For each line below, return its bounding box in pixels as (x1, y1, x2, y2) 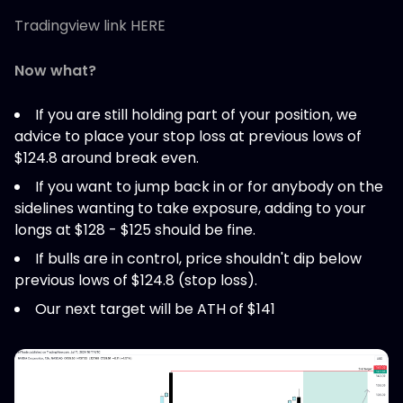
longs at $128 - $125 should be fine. (14, 219, 255, 240)
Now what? (14, 59, 96, 81)
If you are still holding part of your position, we (35, 103, 357, 125)
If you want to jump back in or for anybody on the (35, 175, 383, 197)
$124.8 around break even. (14, 147, 199, 168)
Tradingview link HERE (14, 14, 166, 36)
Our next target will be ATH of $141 (35, 298, 275, 319)
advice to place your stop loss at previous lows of (14, 125, 362, 147)
